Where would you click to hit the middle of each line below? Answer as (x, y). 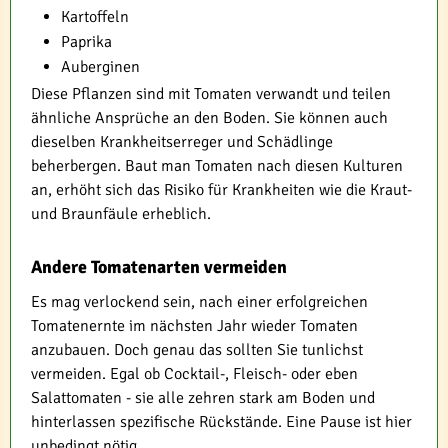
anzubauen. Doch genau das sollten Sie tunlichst (197, 349)
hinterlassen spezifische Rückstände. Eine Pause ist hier (221, 421)
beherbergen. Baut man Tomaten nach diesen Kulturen (217, 165)
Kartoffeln (95, 16)
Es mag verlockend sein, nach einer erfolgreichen (199, 301)
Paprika (86, 41)
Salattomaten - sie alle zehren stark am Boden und (203, 397)
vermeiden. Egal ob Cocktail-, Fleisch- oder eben (194, 373)
